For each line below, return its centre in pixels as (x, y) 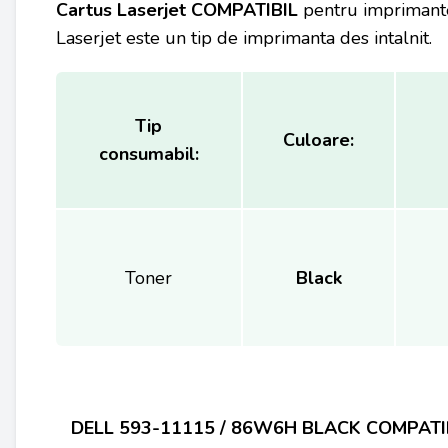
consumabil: (148, 154)
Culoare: (318, 140)
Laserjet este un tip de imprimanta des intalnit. (244, 38)
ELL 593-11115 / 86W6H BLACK (222, 428)
